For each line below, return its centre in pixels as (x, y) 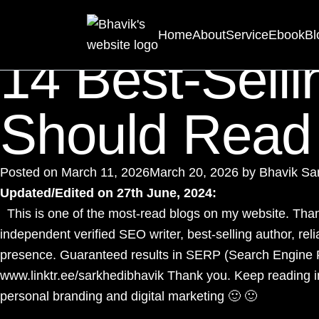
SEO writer (150, 234)
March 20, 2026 (194, 172)
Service (247, 35)
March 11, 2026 (105, 172)
